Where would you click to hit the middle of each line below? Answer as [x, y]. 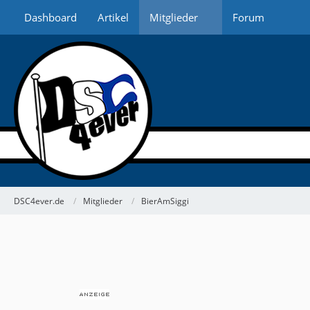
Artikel [113, 17]
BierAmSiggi [165, 201]
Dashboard [51, 17]
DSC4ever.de [39, 201]
